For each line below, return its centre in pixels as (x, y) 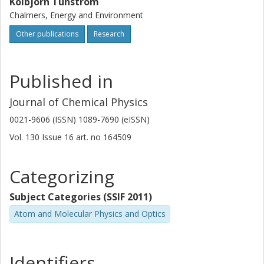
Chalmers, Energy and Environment (76, 15)
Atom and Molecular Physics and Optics (90, 214)
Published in (61, 81)
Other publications (47, 34)
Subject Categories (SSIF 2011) (81, 197)
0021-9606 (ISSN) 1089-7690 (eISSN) (80, 119)
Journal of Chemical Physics (79, 102)
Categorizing (62, 176)
